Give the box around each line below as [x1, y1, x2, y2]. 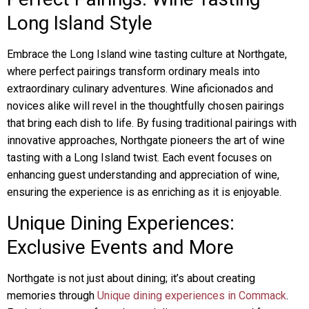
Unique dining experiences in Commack [97, 289, 286, 302]
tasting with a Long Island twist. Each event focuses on [7, 151, 272, 164]
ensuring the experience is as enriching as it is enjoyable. [7, 186, 281, 199]
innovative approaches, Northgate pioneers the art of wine [7, 134, 285, 147]
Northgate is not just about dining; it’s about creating [7, 272, 255, 285]
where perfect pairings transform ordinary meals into [7, 65, 260, 78]
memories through [7, 289, 97, 302]
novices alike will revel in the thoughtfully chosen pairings [7, 99, 284, 112]
